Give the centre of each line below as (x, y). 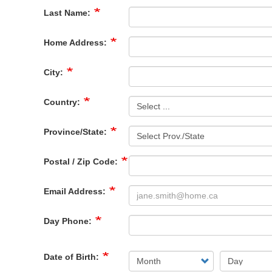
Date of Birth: (73, 257)
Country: (63, 102)
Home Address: (76, 42)
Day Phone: (69, 221)
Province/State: (76, 132)
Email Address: (76, 191)
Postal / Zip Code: (82, 161)
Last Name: (68, 13)
